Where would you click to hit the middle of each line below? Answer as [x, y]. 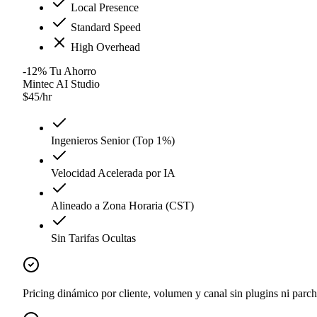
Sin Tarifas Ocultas [93, 238]
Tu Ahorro [73, 71]
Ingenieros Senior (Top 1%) [113, 141]
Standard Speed [104, 28]
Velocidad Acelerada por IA [113, 173]
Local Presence [103, 8]
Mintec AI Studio [61, 84]
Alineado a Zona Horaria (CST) [122, 206]
